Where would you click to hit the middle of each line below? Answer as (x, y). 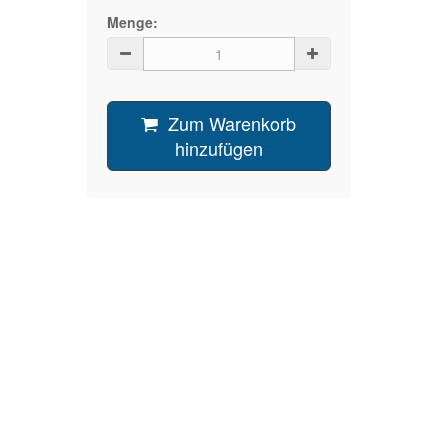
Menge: (132, 22)
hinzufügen (218, 148)
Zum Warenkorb (232, 123)
